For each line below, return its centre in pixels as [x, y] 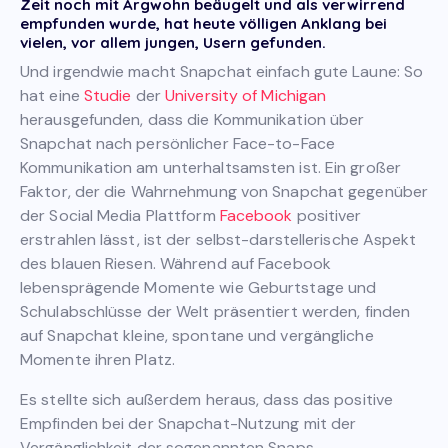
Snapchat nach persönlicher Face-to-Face [177, 144]
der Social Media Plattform [120, 216]
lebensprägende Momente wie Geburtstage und [198, 288]
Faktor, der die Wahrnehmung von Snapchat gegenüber [224, 192]
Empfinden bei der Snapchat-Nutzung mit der [188, 424]
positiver [327, 216]
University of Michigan [246, 96]
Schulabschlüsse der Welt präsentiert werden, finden [215, 312]
